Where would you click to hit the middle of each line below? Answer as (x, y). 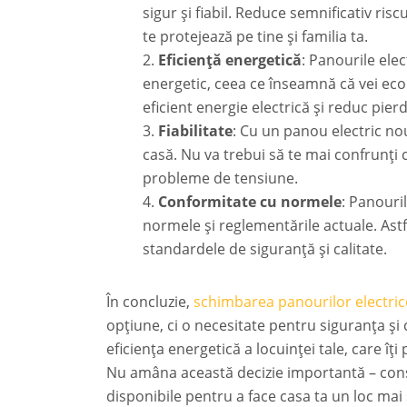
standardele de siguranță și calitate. (265, 248)
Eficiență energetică (230, 60)
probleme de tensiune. (220, 178)
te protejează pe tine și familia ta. (255, 36)
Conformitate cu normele (250, 201)
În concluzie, (150, 301)
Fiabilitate (195, 130)
